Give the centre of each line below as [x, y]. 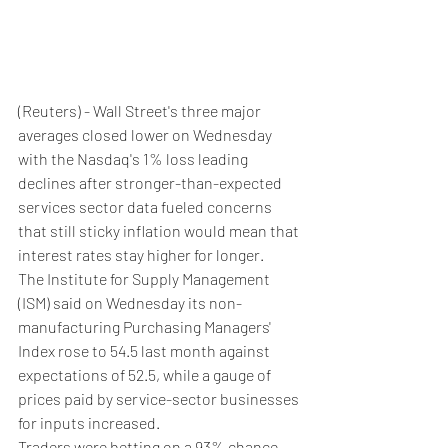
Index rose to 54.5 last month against [145, 350]
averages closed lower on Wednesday [146, 134]
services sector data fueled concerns [146, 206]
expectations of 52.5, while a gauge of [146, 374]
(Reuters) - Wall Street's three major [141, 110]
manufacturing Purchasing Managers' [146, 326]
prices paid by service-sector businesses [160, 398]
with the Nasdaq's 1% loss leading [134, 158]
